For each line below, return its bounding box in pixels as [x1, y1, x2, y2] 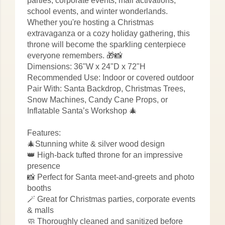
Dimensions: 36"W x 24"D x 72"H [27, 62, 146, 71]
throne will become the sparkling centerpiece [27, 40, 186, 49]
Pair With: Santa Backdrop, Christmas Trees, [27, 84, 185, 93]
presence [27, 162, 60, 170]
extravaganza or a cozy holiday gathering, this [27, 29, 190, 38]
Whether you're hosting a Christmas [27, 18, 154, 27]
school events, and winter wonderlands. [27, 7, 168, 16]
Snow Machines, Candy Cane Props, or [27, 95, 168, 104]
